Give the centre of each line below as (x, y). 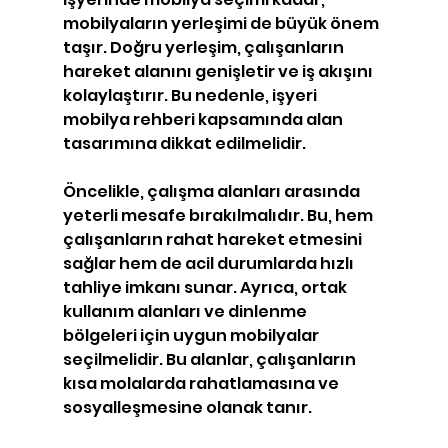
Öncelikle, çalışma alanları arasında (212, 192)
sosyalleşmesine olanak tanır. (187, 408)
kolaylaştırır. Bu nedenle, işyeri (191, 96)
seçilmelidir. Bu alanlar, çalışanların (210, 360)
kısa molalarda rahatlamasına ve (202, 384)
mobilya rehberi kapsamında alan (204, 120)
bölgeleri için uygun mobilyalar (192, 336)
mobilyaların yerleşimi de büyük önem (222, 24)
